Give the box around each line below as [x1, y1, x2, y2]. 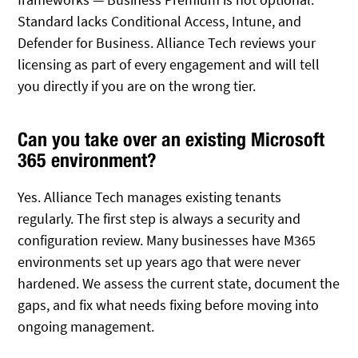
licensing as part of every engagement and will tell [18, 54, 320, 74]
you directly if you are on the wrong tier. [18, 76, 257, 95]
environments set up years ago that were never [18, 252, 301, 271]
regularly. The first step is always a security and [18, 209, 301, 228]
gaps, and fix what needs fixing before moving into [18, 295, 320, 314]
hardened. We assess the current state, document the [18, 273, 340, 292]
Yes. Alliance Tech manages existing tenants [18, 187, 282, 206]
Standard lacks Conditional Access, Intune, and [18, 11, 302, 30]
